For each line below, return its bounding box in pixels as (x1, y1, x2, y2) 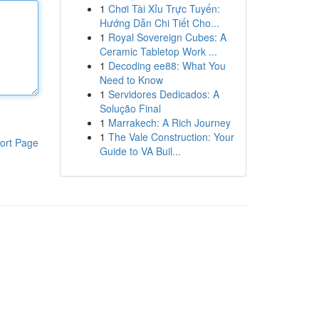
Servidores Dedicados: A (108, 87, 219, 101)
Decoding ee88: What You (108, 58, 226, 73)
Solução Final (99, 101, 161, 115)
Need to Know (99, 73, 163, 87)
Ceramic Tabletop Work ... (99, 44, 217, 58)
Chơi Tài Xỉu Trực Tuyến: (108, 1, 220, 16)
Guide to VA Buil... (99, 144, 181, 158)
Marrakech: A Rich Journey (108, 115, 231, 130)
